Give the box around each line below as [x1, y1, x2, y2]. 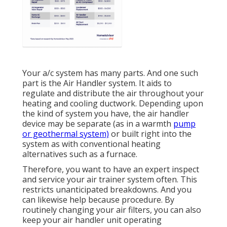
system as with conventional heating [22, 138, 161, 150]
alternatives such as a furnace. [22, 148, 137, 160]
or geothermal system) [22, 128, 109, 140]
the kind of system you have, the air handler [22, 108, 189, 120]
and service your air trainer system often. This [22, 174, 197, 185]
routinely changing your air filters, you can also [22, 204, 201, 216]
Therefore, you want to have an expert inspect [22, 164, 199, 175]
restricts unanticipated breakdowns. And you [22, 184, 192, 196]
